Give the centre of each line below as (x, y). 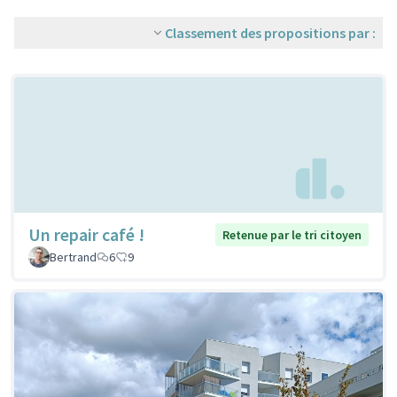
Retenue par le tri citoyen (292, 235)
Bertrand (73, 257)
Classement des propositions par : (270, 33)
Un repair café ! (86, 235)
